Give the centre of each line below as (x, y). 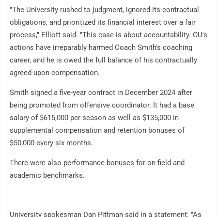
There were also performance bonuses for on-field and (97, 163)
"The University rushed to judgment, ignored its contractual (104, 10)
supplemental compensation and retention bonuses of (97, 131)
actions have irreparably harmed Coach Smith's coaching (101, 48)
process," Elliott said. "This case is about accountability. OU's (108, 35)
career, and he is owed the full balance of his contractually (103, 60)
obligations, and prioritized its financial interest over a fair (103, 23)
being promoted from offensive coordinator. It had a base (102, 105)
